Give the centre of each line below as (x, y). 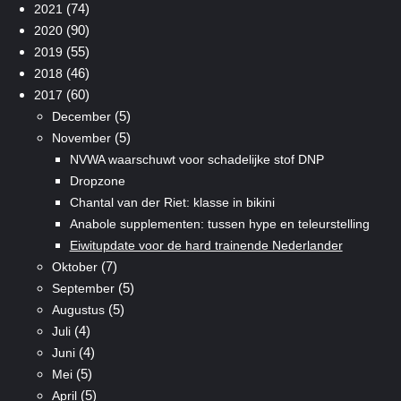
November (81, 137)
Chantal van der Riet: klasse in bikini (172, 202)
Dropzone (97, 180)
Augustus (78, 309)
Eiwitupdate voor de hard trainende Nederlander (206, 245)
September (83, 288)
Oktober (74, 266)
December (81, 116)
